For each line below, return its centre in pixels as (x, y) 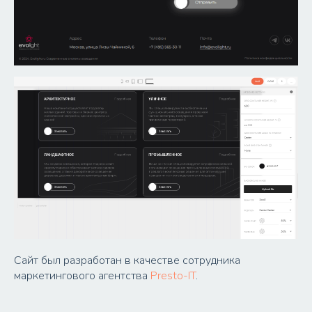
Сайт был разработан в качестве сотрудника (127, 261)
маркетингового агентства (82, 276)
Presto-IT (173, 276)
